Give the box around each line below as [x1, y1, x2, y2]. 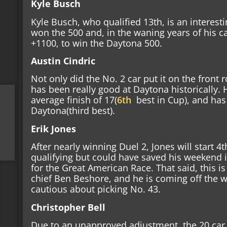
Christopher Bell [31, 201, 106, 213]
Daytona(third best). [31, 104, 116, 117]
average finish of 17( [31, 94, 118, 106]
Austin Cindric [31, 54, 96, 67]
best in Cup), [131, 94, 190, 106]
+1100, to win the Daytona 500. [31, 36, 165, 49]
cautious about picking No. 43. [31, 183, 164, 196]
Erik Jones [31, 122, 77, 135]
